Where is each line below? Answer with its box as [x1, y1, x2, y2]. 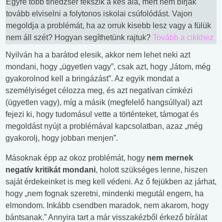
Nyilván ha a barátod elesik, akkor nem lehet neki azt [5, 50, 190, 59]
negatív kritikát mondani [5, 165, 96, 174]
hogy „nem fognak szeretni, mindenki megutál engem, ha [5, 189, 204, 198]
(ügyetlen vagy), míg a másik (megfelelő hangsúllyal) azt [5, 98, 202, 107]
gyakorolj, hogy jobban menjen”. [5, 133, 118, 142]
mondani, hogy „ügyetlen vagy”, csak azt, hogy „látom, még [5, 62, 211, 71]
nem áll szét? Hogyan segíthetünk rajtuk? [6, 33, 153, 42]
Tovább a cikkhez [153, 33, 214, 42]
